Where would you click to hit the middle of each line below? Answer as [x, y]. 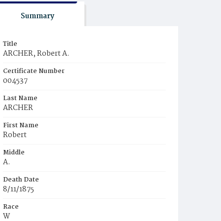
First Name [21, 126]
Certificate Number [34, 71]
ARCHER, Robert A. [36, 54]
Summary [37, 16]
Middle [14, 153]
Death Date [21, 180]
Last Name [20, 98]
